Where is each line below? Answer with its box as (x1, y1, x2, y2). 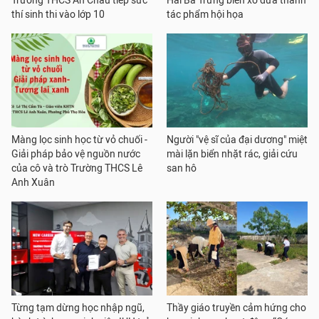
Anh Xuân (11, 177, 55, 189)
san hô (167, 162, 197, 175)
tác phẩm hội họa (167, 9, 244, 21)
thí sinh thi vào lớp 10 (11, 9, 105, 21)
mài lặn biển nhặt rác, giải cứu (167, 148, 298, 161)
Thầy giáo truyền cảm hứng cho (167, 302, 306, 315)
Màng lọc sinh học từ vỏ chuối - (11, 134, 147, 147)
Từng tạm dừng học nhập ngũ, (11, 302, 145, 315)
